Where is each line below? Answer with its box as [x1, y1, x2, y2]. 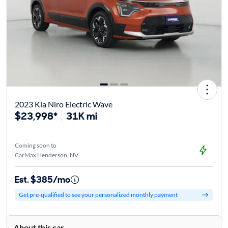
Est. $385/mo [14, 173, 70, 186]
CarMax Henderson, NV [14, 151, 78, 159]
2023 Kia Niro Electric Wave [14, 99, 112, 109]
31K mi [66, 109, 97, 123]
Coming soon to [14, 141, 56, 149]
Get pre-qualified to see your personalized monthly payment [18, 191, 178, 199]
